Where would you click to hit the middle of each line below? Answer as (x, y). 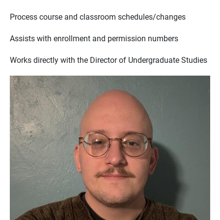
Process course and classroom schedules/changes (98, 16)
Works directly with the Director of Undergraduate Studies (109, 60)
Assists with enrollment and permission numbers (94, 38)
